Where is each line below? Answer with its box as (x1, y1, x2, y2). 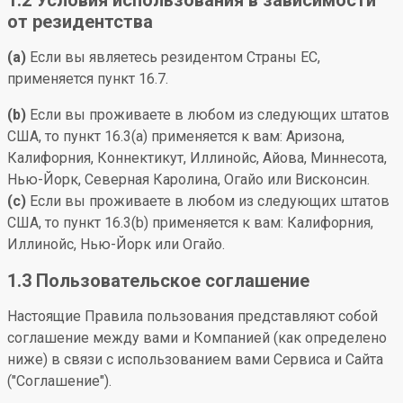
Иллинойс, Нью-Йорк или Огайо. (7, 236, 225, 253)
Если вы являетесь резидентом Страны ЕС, (26, 49, 320, 66)
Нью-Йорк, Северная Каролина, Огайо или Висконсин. (7, 171, 370, 188)
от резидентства (7, 11, 153, 32)
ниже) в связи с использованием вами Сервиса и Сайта (7, 351, 383, 368)
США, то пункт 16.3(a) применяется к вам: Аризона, (7, 128, 345, 145)
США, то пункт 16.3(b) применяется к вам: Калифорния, (7, 214, 373, 231)
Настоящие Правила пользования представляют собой (7, 308, 378, 325)
